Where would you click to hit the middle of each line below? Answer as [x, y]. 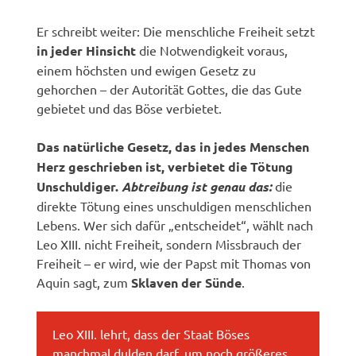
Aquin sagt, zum [84, 282]
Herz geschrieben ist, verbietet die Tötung [165, 166]
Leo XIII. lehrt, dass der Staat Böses [151, 333]
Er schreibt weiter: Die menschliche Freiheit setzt [176, 31]
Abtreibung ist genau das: [197, 186]
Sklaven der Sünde [187, 282]
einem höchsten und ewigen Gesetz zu [147, 70]
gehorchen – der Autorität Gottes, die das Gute [170, 89]
